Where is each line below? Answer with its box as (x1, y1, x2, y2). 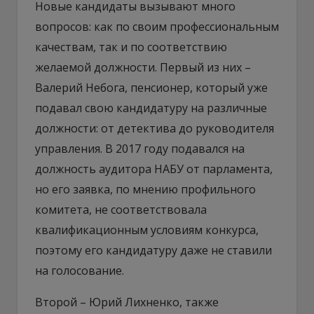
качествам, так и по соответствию (35, 39, 227, 55)
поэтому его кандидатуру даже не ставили (35, 242, 272, 258)
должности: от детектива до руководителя (35, 120, 274, 136)
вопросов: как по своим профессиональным (35, 18, 279, 34)
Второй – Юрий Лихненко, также (35, 294, 219, 310)
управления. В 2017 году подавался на (35, 140, 245, 156)
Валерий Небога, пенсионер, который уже (35, 79, 268, 95)
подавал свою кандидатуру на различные (35, 100, 267, 116)
